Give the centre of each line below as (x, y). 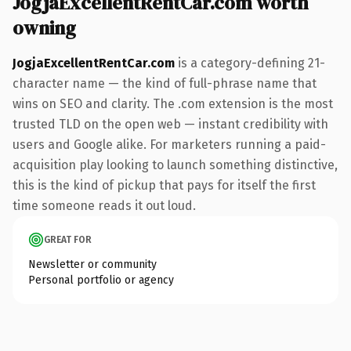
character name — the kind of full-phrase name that (165, 83)
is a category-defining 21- (250, 63)
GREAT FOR (68, 239)
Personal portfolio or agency (101, 280)
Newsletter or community (92, 264)
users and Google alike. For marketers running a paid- (169, 144)
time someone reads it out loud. (104, 205)
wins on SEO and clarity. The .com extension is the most (173, 103)
